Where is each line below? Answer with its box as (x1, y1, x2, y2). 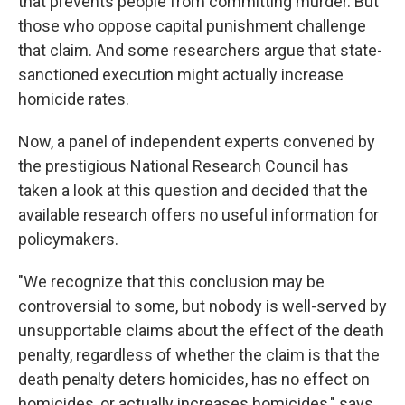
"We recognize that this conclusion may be (18, 272, 325, 291)
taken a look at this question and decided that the (18, 181, 368, 200)
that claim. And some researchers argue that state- (18, 41, 382, 60)
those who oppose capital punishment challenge (18, 16, 366, 35)
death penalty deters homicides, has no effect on (18, 370, 370, 389)
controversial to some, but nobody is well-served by (18, 297, 387, 316)
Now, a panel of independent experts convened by (18, 132, 375, 151)
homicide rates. (18, 89, 129, 108)
